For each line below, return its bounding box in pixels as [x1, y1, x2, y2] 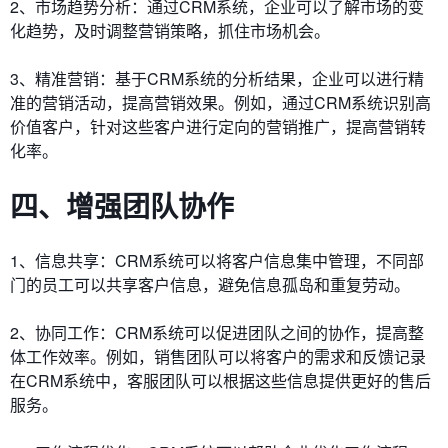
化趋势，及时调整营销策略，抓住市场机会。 [10, 19, 330, 43]
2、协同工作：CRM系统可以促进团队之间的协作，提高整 [10, 321, 424, 345]
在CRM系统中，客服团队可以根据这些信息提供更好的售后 [10, 369, 431, 393]
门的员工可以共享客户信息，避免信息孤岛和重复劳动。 [10, 273, 410, 297]
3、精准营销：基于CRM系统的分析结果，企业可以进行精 [10, 67, 424, 91]
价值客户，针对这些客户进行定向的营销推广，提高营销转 [10, 115, 426, 139]
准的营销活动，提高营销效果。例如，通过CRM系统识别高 [10, 91, 431, 115]
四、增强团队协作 [10, 185, 234, 227]
